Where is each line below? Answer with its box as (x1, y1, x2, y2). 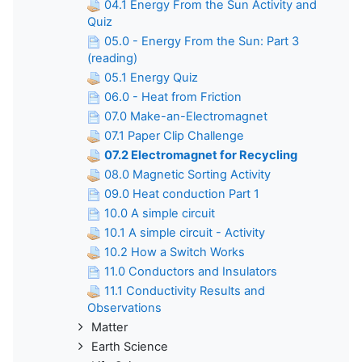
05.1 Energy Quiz (104, 70, 198, 86)
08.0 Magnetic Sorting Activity (104, 167, 271, 183)
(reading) (87, 51, 137, 66)
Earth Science (91, 339, 168, 355)
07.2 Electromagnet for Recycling (104, 148, 297, 163)
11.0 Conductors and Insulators (104, 264, 277, 280)
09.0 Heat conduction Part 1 (104, 187, 259, 202)
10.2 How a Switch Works (104, 245, 245, 260)
